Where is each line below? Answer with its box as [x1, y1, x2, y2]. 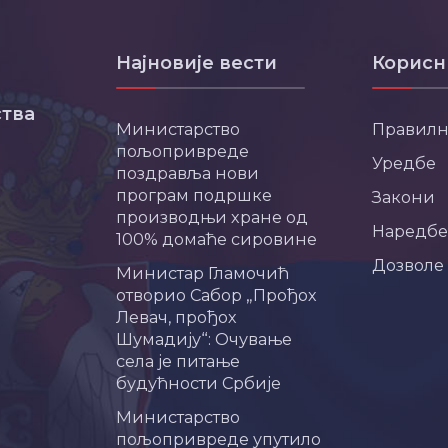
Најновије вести [116, 51, 277, 74]
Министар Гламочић [116, 262, 289, 283]
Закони [372, 186, 435, 207]
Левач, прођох [116, 306, 237, 327]
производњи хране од [116, 206, 308, 227]
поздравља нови [116, 162, 259, 183]
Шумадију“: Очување [116, 328, 292, 349]
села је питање [116, 350, 240, 371]
